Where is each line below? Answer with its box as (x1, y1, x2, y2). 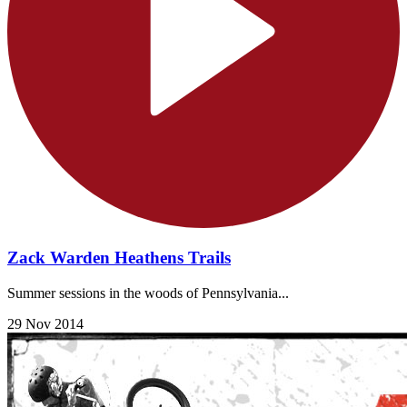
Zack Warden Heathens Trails (7, 248, 231, 268)
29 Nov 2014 (7, 316, 84, 333)
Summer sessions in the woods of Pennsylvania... (7, 285, 289, 302)
